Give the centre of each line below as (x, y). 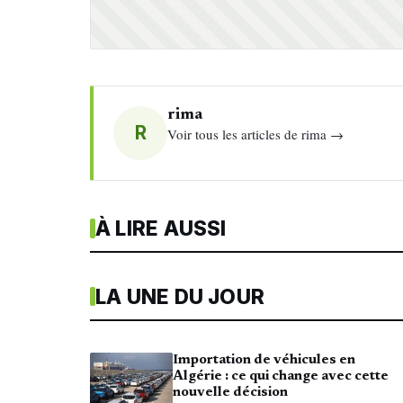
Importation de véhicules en (264, 361)
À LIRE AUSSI (161, 228)
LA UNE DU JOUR (180, 297)
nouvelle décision (230, 393)
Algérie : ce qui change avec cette (281, 377)
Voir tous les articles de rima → (256, 134)
